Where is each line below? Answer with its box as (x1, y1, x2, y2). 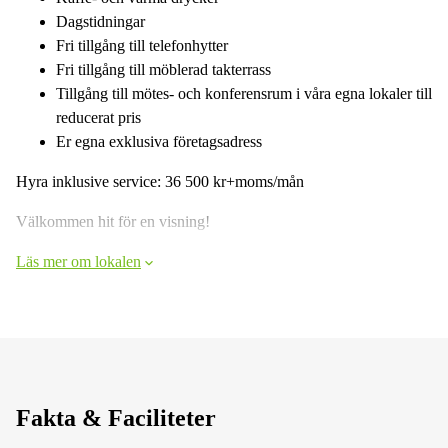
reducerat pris (56, 108, 141, 126)
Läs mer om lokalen (16, 252, 141, 270)
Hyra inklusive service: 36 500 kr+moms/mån (16, 172, 304, 190)
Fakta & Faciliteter (16, 404, 216, 431)
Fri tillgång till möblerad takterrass (56, 60, 271, 78)
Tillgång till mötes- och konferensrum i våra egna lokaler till (56, 84, 432, 102)
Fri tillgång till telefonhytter (56, 36, 228, 54)
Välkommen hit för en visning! (16, 212, 210, 230)
